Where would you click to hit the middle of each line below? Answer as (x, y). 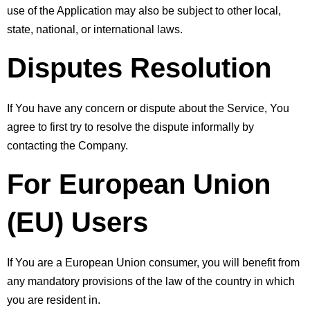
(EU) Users (77, 222)
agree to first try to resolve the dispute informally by (130, 127)
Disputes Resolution (139, 67)
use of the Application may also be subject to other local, (144, 10)
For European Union (139, 184)
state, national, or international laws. (95, 29)
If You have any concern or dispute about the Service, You (148, 108)
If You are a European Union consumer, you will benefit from (153, 262)
